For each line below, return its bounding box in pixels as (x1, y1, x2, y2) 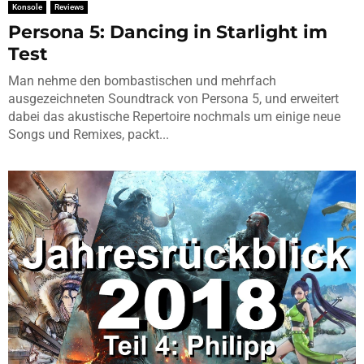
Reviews (54, 2, 84, 11)
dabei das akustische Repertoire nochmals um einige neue (8, 108, 340, 124)
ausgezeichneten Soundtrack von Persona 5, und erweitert (8, 90, 339, 106)
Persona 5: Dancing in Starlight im (8, 20, 327, 43)
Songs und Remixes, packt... (8, 126, 169, 142)
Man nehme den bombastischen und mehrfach (8, 72, 276, 89)
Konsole (12, 2, 42, 11)
